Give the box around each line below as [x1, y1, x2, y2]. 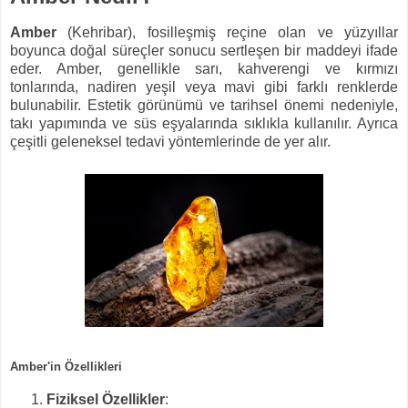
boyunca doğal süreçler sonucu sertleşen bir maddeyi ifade [10, 43, 398, 59]
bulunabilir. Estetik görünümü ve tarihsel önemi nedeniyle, [10, 97, 398, 114]
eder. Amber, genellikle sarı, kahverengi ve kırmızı [10, 61, 398, 77]
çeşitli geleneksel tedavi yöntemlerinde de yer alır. [10, 134, 331, 150]
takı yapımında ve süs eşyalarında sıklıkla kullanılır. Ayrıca [10, 116, 398, 132]
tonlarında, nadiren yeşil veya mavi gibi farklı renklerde [10, 79, 398, 96]
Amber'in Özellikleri [10, 359, 122, 373]
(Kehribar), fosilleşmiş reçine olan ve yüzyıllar [56, 25, 398, 41]
